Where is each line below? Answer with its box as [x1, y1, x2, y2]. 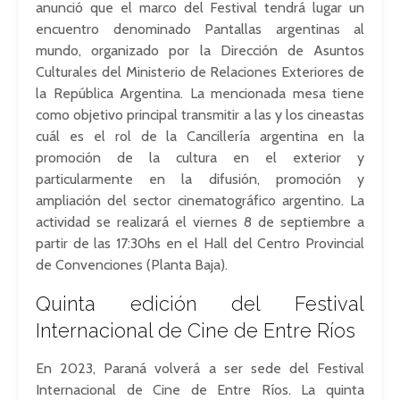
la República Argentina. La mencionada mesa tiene [36, 85, 364, 102]
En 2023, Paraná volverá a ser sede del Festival [36, 360, 364, 377]
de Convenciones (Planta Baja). [36, 256, 228, 273]
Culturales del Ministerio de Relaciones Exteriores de [36, 63, 364, 80]
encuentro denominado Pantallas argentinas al [36, 21, 364, 37]
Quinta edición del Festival [36, 292, 364, 315]
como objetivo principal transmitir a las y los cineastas [36, 106, 364, 123]
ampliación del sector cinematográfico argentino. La [36, 192, 364, 209]
